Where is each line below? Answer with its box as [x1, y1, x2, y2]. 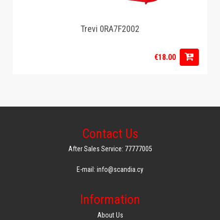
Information [80, 192, 140, 207]
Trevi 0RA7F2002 [81, 23, 140, 34]
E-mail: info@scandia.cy [77, 165, 143, 174]
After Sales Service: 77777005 [68, 145, 152, 153]
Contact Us [82, 126, 138, 141]
